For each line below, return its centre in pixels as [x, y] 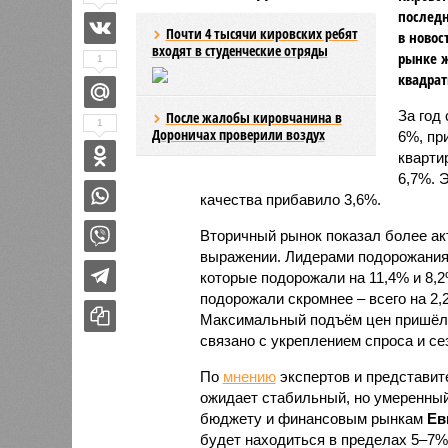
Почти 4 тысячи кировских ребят [261, 33]
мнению [249, 376]
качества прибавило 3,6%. [290, 199]
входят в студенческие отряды [239, 50]
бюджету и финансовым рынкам [313, 418]
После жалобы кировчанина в [253, 117]
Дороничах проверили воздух [238, 134]
